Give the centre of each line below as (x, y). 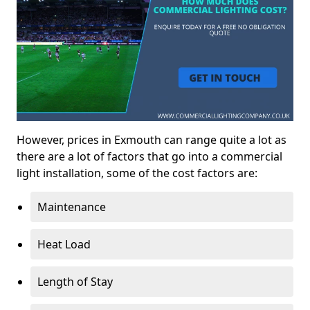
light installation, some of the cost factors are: (137, 173)
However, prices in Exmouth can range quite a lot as (152, 139)
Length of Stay (75, 281)
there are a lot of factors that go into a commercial (149, 156)
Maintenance (72, 207)
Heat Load (64, 244)
